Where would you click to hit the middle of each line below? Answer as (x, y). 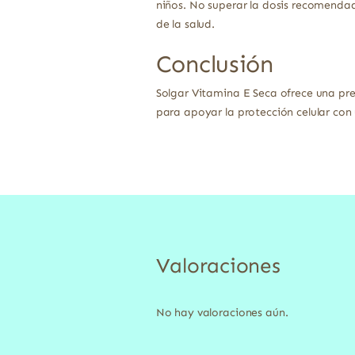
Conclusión (214, 64)
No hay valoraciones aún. (222, 313)
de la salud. (185, 24)
